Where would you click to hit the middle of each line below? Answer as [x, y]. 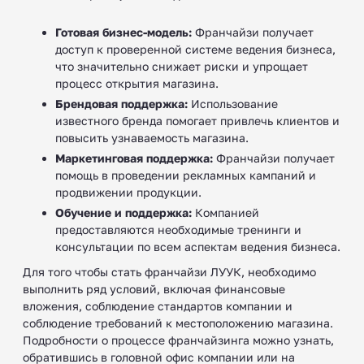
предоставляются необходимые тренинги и [178, 229]
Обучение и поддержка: [123, 212]
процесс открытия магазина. [137, 83]
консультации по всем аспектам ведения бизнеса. [198, 246]
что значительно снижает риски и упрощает [182, 66]
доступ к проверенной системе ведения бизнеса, [195, 49]
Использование [233, 103]
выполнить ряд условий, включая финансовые [154, 288]
